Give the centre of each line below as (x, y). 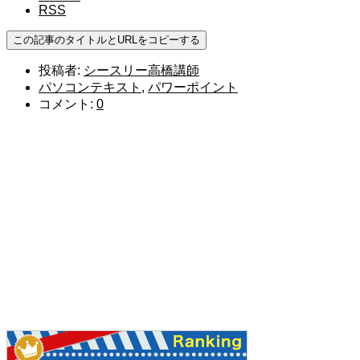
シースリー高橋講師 (141, 71)
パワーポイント (193, 88)
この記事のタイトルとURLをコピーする (106, 40)
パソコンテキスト (90, 88)
